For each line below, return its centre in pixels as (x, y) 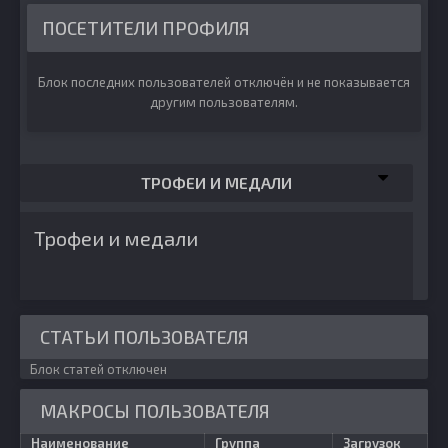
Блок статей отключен (98, 369)
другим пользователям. (224, 102)
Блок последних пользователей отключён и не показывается (224, 82)
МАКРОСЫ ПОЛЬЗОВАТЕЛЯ (155, 411)
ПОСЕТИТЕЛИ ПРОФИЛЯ (146, 28)
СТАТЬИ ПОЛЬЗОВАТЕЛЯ (144, 337)
